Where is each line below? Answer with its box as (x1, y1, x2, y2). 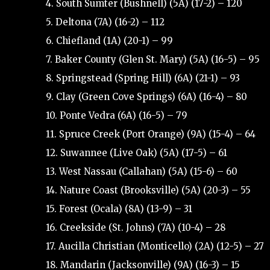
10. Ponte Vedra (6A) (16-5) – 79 (46, 109, 187, 121)
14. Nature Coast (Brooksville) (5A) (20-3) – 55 (46, 184, 251, 196)
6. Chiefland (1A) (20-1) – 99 (46, 34, 173, 46)
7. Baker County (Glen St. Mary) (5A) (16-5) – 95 (46, 53, 260, 65)
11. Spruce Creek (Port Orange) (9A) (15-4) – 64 (46, 128, 256, 140)
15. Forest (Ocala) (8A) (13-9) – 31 (46, 202, 192, 215)
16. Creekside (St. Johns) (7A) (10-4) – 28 (46, 221, 225, 233)
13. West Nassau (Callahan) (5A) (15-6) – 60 (46, 165, 237, 177)
